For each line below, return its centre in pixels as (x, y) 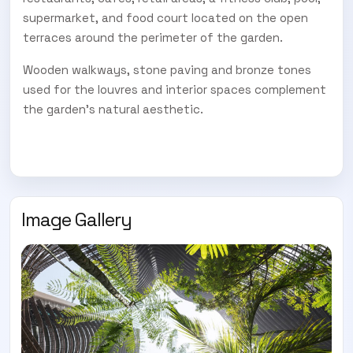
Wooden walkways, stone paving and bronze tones (167, 69)
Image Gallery (76, 219)
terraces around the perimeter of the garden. (153, 37)
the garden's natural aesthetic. (113, 109)
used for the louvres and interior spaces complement (175, 89)
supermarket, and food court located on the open (165, 17)
